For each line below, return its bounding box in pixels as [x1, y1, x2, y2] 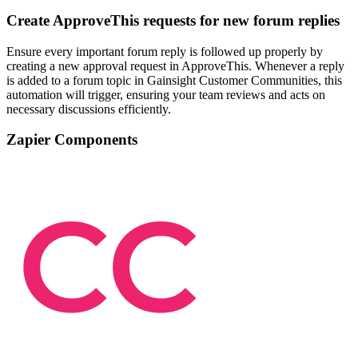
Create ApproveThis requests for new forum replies [6, 11, 340, 29]
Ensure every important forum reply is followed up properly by [6, 44, 323, 58]
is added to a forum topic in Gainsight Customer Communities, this [6, 73, 342, 87]
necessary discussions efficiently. [6, 101, 171, 116]
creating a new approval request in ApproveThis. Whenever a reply [6, 58, 344, 73]
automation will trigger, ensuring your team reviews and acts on [6, 87, 325, 101]
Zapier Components [6, 131, 137, 149]
